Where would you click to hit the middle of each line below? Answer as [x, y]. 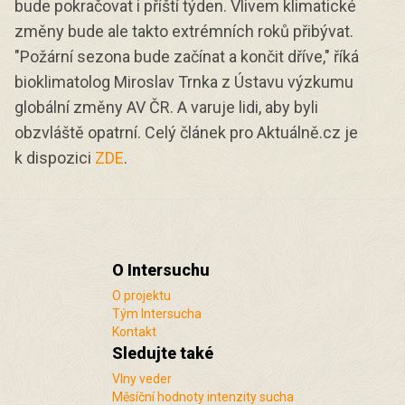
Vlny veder [141, 379]
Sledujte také [162, 353]
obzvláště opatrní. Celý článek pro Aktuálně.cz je [186, 132]
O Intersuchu [160, 270]
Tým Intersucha [156, 314]
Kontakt [134, 332]
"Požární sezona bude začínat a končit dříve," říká [187, 57]
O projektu [141, 296]
